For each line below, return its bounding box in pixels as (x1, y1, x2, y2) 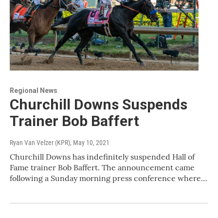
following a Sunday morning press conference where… (10, 173, 207, 183)
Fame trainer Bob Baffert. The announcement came (10, 163, 195, 173)
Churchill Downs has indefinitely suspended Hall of (10, 152, 195, 162)
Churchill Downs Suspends (10, 96, 187, 113)
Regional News (10, 87, 57, 95)
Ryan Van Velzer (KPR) (10, 139, 70, 147)
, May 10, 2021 (70, 139, 109, 147)
